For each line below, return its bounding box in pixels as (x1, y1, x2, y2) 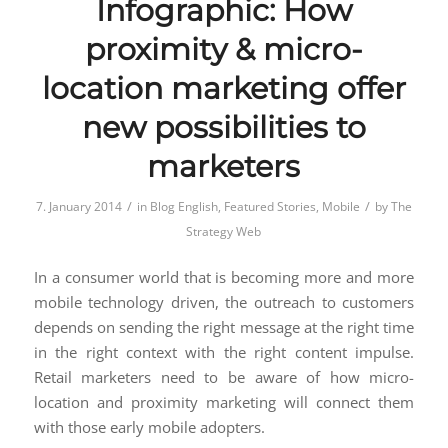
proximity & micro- (85, 31, 363, 69)
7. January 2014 (35, 198, 122, 216)
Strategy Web (186, 223, 262, 241)
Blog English (149, 198, 218, 216)
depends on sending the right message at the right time (33, 316, 415, 337)
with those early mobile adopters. (33, 416, 265, 437)
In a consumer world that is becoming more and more (33, 266, 415, 287)
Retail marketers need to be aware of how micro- (33, 366, 415, 387)
